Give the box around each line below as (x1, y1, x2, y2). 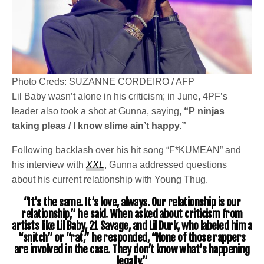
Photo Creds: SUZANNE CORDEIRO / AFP (12, 76, 194, 87)
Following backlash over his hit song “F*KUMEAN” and (12, 144, 242, 155)
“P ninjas (181, 105, 225, 116)
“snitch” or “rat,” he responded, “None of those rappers (18, 230, 246, 244)
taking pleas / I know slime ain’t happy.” (12, 120, 187, 131)
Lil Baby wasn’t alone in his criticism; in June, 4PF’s (12, 91, 228, 101)
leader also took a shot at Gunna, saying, (12, 105, 182, 116)
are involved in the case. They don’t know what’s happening (14, 242, 250, 256)
